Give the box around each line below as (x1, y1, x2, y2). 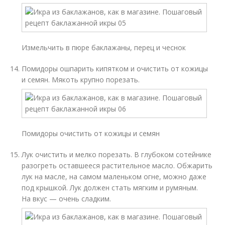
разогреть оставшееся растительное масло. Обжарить (22, 161, 213, 170)
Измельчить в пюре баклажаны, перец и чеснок (22, 43, 186, 52)
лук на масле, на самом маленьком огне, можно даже (22, 172, 207, 181)
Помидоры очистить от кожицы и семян (22, 129, 160, 138)
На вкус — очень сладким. (22, 194, 111, 203)
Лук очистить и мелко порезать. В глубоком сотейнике (22, 150, 212, 159)
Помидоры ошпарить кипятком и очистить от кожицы (22, 64, 208, 73)
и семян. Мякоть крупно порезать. (22, 75, 140, 84)
